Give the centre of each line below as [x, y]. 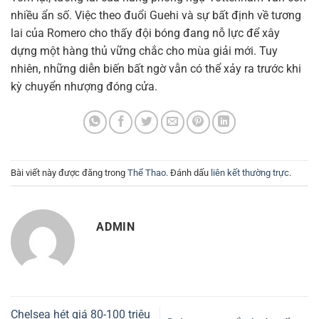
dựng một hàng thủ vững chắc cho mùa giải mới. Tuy [144, 51]
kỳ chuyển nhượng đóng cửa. [84, 87]
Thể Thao [147, 172]
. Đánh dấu [188, 172]
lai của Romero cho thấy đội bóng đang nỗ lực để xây [145, 33]
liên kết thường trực [250, 172]
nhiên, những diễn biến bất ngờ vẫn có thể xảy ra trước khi [156, 69]
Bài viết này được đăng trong [69, 172]
